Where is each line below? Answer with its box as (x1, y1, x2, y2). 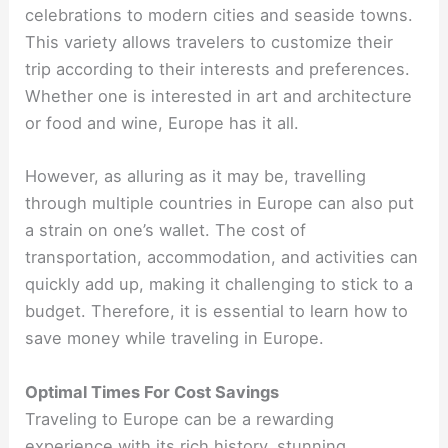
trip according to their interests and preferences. (25, 59, 411, 80)
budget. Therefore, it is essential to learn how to (25, 301, 409, 322)
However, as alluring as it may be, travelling (25, 166, 367, 187)
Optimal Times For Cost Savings (25, 381, 280, 402)
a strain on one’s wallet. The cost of (25, 220, 307, 241)
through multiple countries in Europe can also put (25, 193, 415, 214)
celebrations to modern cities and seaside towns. (25, 5, 414, 26)
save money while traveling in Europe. (25, 328, 325, 349)
